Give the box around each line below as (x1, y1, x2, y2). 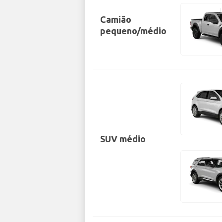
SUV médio (100, 133, 146, 144)
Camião (100, 14, 131, 25)
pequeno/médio (100, 26, 166, 36)
